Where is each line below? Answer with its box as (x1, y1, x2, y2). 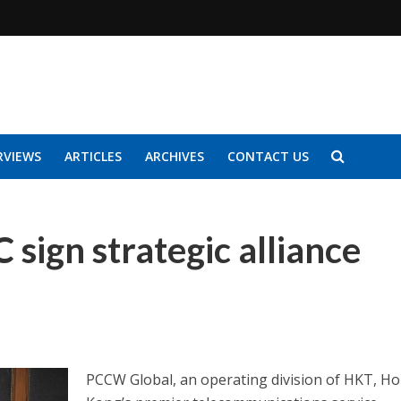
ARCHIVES (144, 148, 204, 165)
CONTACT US (226, 148, 309, 165)
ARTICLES (64, 148, 122, 165)
